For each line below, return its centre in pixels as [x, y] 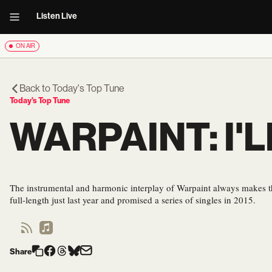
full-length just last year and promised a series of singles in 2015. [133, 199]
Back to [36, 88]
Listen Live [57, 16]
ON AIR [25, 46]
